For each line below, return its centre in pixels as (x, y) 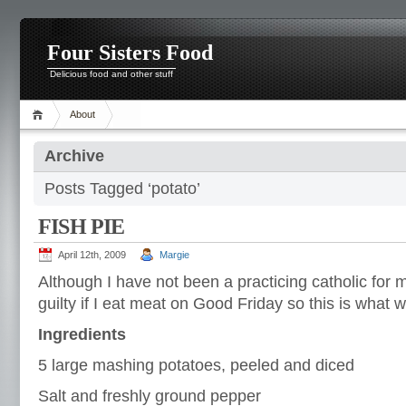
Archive (74, 156)
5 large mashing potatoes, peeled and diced (196, 365)
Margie (174, 255)
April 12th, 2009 (92, 255)
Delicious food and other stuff (111, 74)
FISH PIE (82, 227)
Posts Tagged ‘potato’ (122, 188)
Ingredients (82, 334)
